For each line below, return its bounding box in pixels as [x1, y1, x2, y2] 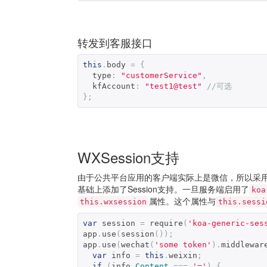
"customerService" [121, 70, 202, 80]
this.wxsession [80, 197, 147, 206]
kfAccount [92, 81, 135, 91]
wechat [121, 240, 150, 249]
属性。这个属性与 [149, 194, 216, 207]
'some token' [154, 240, 212, 249]
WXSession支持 [77, 146, 179, 167]
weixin [169, 250, 197, 260]
